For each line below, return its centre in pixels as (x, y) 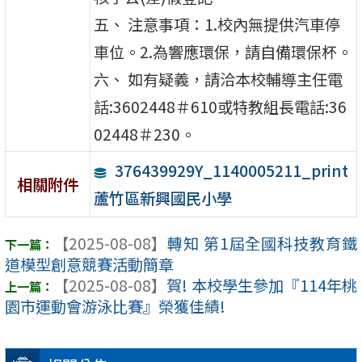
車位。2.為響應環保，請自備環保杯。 (223, 51)
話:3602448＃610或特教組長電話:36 (221, 106)
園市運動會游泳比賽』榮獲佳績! (115, 307)
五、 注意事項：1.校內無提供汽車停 (217, 24)
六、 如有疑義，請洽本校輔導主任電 (219, 79)
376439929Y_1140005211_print (231, 170)
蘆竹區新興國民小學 (163, 198)
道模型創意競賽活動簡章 (89, 265)
